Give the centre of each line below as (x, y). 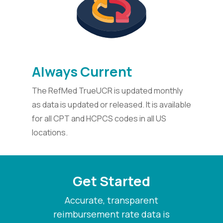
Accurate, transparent (111, 200)
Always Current (82, 71)
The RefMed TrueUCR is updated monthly (107, 90)
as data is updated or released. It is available (111, 104)
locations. (50, 132)
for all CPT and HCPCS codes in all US (99, 118)
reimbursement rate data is (111, 214)
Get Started (111, 181)
